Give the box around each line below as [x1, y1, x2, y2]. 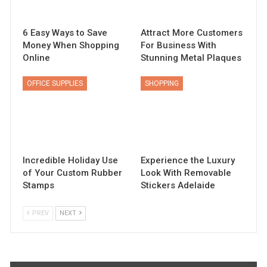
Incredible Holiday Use [23, 155, 119, 166]
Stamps [23, 180, 55, 191]
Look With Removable [141, 167, 231, 179]
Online [23, 52, 51, 63]
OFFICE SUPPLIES [27, 79, 83, 88]
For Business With [141, 39, 216, 51]
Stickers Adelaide [141, 180, 215, 191]
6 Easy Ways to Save [23, 27, 108, 38]
